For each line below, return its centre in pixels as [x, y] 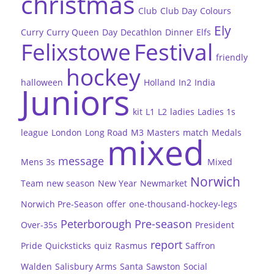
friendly [231, 57]
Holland [159, 83]
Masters [163, 133]
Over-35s [39, 225]
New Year [117, 183]
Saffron [200, 246]
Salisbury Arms [86, 267]
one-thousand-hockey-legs [183, 204]
